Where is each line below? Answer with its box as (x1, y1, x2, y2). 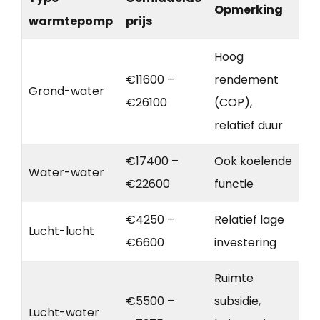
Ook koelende (214, 152, 292, 169)
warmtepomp (29, 12, 113, 29)
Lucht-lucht (29, 222, 94, 239)
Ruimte (214, 269, 254, 286)
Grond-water (29, 82, 104, 99)
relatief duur (214, 116, 283, 134)
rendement (214, 71, 279, 88)
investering (214, 234, 276, 251)
